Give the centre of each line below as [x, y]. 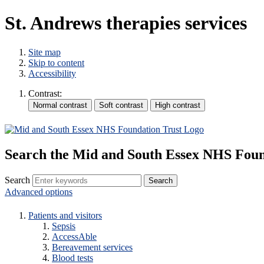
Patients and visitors [65, 216]
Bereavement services [92, 247]
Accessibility [52, 73]
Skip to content [56, 62]
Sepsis [64, 226]
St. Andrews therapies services [126, 23]
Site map [44, 52]
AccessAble [74, 237]
